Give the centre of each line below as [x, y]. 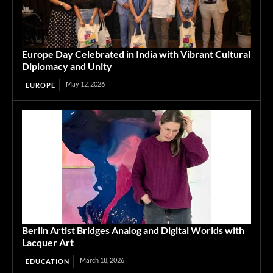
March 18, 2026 [102, 260]
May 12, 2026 [85, 84]
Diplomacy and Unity [67, 66]
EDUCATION [48, 261]
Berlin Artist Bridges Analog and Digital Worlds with [133, 230]
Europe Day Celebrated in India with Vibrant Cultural [136, 54]
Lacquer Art [48, 242]
